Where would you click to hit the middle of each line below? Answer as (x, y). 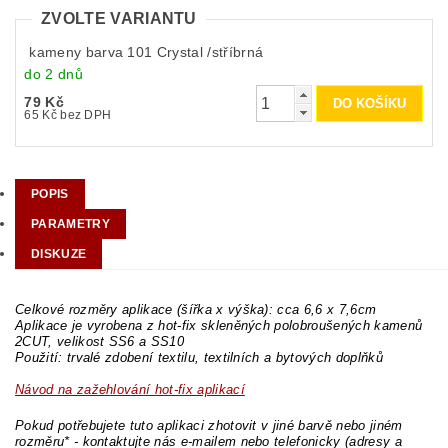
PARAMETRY (70, 224)
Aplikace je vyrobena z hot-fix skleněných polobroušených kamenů (219, 326)
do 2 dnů (53, 74)
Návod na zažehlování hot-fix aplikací (130, 390)
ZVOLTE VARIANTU (119, 18)
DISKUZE (59, 254)
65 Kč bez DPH (86, 115)
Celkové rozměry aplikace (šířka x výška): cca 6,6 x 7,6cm (196, 310)
